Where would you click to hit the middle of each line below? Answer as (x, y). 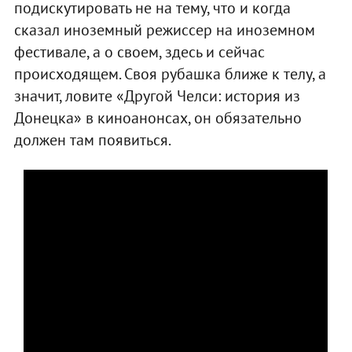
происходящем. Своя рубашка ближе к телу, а (170, 74)
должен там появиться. (92, 140)
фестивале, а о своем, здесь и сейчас (139, 52)
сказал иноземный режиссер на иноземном (164, 30)
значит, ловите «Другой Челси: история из (157, 96)
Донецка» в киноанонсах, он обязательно (158, 118)
